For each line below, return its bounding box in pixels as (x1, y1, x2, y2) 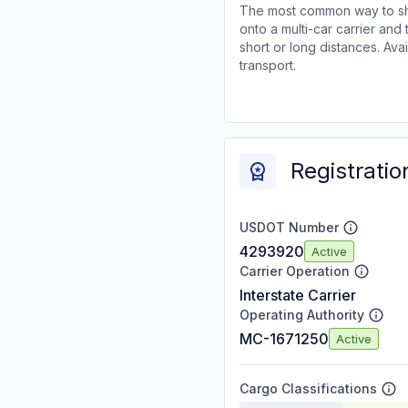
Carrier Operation (240, 263, 350, 279)
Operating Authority (240, 307, 364, 322)
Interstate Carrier (240, 286, 356, 304)
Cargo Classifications (240, 381, 377, 396)
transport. (240, 57, 296, 73)
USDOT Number (240, 219, 339, 235)
